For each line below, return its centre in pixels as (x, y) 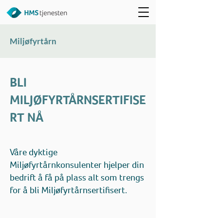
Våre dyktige (34, 152)
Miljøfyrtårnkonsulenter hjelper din (77, 164)
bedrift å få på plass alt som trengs (77, 177)
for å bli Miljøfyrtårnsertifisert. (68, 190)
